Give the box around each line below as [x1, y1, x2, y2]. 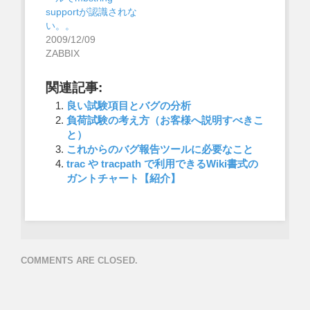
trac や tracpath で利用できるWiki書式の [66, 158, 258, 170]
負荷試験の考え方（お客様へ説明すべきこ [66, 114, 264, 127]
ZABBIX [45, 48, 80, 60]
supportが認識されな [45, 6, 137, 18]
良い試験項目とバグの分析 [66, 100, 191, 112]
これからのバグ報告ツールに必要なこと [66, 143, 253, 156]
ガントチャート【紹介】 [66, 172, 181, 185]
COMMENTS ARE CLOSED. [21, 255, 138, 266]
